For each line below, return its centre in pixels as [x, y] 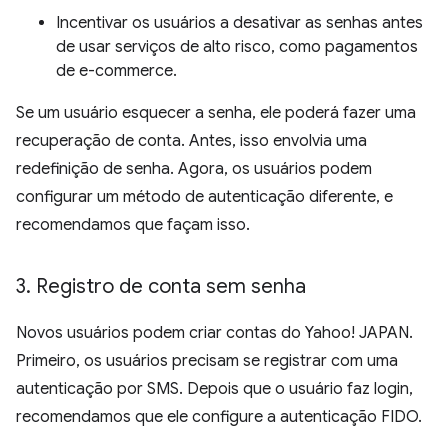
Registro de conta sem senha [168, 287]
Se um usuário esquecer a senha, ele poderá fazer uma [216, 113]
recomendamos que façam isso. [133, 225]
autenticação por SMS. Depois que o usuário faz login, [214, 389]
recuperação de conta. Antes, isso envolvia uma [191, 141]
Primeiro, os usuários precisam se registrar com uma [207, 361]
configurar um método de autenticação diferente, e [204, 197]
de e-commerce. [116, 71]
